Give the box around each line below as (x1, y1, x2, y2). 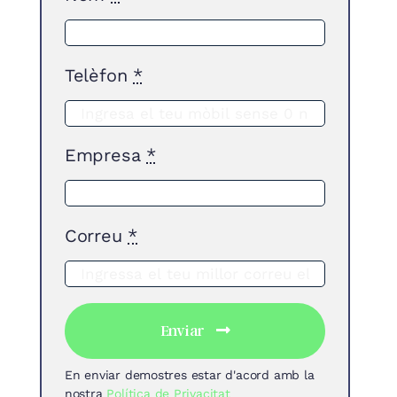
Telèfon (64, 64, 134, 86)
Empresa (64, 144, 147, 167)
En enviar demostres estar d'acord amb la (64, 368, 315, 383)
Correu (64, 224, 128, 246)
